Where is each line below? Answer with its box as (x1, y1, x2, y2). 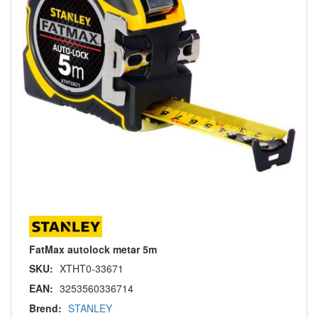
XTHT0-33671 (60, 261, 124, 275)
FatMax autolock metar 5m (29, 242, 157, 256)
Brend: (29, 301, 62, 315)
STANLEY (68, 301, 112, 315)
